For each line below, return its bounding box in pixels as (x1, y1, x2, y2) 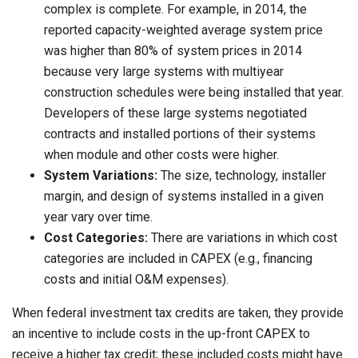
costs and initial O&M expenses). (44, 272, 229, 288)
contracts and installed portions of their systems (44, 126, 316, 142)
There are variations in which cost (148, 230, 337, 246)
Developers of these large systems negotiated (44, 105, 307, 121)
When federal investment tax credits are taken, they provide (12, 305, 344, 321)
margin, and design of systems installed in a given (44, 189, 324, 205)
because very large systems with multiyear (44, 64, 284, 80)
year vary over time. (44, 209, 153, 225)
